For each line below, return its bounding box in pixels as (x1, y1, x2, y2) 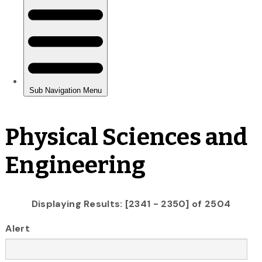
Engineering (5, 151, 146, 180)
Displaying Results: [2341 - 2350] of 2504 (31, 197, 231, 210)
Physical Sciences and (5, 123, 248, 151)
